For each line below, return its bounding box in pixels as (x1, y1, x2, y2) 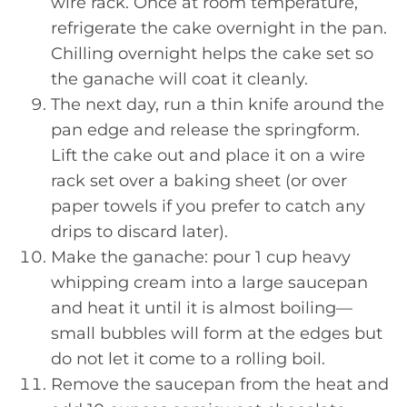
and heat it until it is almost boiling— (51, 297, 352, 318)
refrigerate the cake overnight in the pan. (51, 17, 387, 38)
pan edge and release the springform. (51, 119, 360, 140)
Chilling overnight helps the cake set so (51, 43, 373, 64)
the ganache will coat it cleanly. (51, 68, 308, 89)
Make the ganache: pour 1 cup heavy (51, 246, 351, 267)
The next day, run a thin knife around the (51, 94, 384, 114)
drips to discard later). (51, 221, 228, 242)
